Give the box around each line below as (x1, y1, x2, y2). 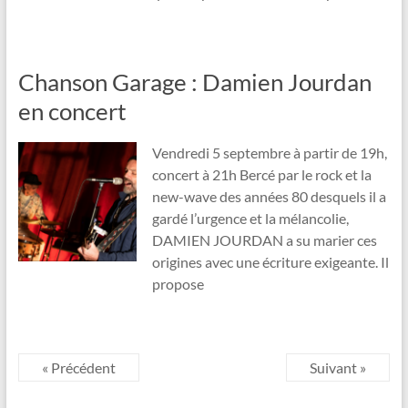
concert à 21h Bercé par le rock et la (151, 166, 372, 184)
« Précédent (41, 359, 116, 377)
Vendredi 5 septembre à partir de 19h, (151, 144, 387, 162)
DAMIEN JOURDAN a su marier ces (151, 231, 377, 250)
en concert (17, 97, 127, 127)
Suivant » (310, 359, 367, 377)
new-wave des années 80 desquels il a (151, 188, 386, 206)
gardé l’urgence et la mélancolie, (151, 209, 349, 228)
